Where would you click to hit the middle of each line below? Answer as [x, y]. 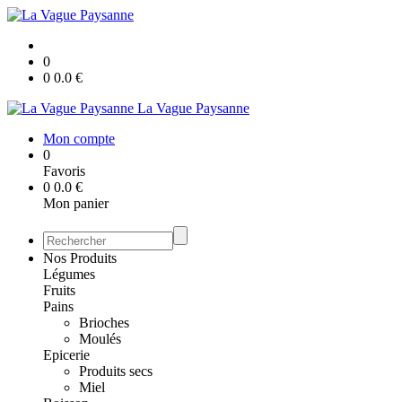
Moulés [100, 339]
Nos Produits [80, 258]
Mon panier [76, 203]
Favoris [64, 171]
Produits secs [116, 371]
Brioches [104, 323]
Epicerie [66, 355]
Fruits [59, 290]
